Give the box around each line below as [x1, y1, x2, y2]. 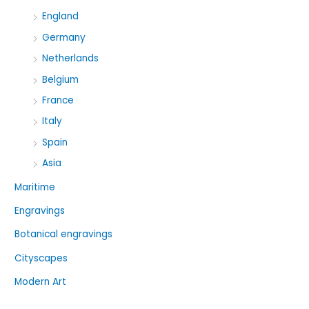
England [42, 10, 79, 23]
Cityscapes [14, 251, 68, 265]
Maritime [14, 180, 56, 194]
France [42, 93, 74, 107]
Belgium [42, 72, 79, 86]
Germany [42, 30, 86, 44]
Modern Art [14, 275, 67, 289]
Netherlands [42, 52, 99, 66]
